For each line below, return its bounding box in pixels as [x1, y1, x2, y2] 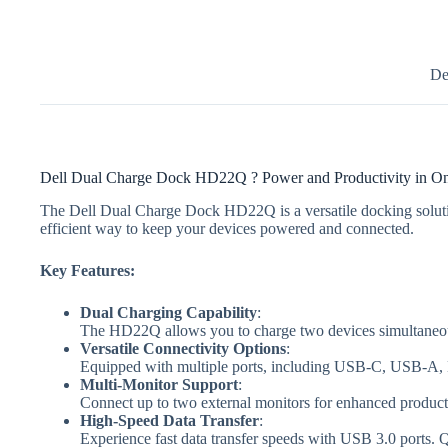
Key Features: [40, 262, 135, 280]
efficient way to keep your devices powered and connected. [40, 220, 414, 238]
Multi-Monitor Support [80, 376, 238, 394]
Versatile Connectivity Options [80, 340, 286, 358]
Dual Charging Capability [80, 304, 257, 322]
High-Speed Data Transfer [80, 412, 259, 430]
